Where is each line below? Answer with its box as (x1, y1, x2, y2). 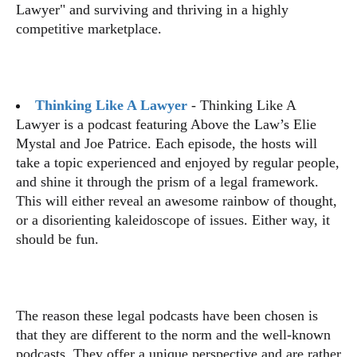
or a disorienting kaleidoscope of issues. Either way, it (16, 212, 330, 228)
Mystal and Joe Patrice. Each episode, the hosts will (16, 135, 317, 151)
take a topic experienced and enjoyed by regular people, (16, 155, 339, 171)
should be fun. (16, 231, 99, 247)
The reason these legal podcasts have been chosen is (16, 308, 318, 324)
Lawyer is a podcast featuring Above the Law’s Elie (16, 116, 316, 132)
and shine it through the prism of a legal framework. (16, 174, 319, 190)
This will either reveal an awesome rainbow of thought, (16, 193, 337, 209)
